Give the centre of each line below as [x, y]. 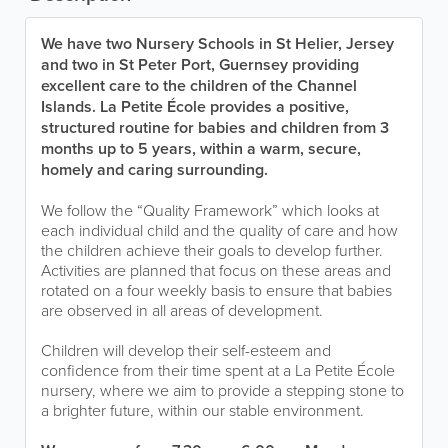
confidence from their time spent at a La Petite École [218, 370]
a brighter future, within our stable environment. [202, 410]
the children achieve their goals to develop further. [212, 250]
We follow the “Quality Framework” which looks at [210, 210]
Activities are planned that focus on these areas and [216, 270]
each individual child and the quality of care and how [219, 230]
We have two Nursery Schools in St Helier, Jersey [217, 43]
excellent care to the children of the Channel [199, 85]
